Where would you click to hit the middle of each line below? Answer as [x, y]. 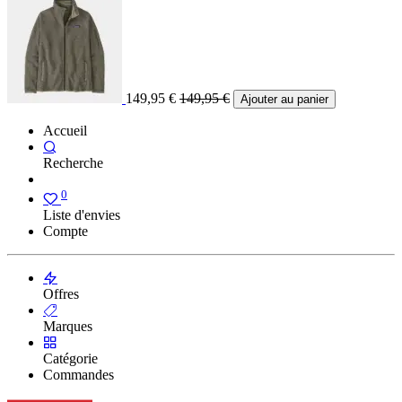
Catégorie [70, 359]
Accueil [65, 131]
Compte [66, 232]
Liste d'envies [82, 215]
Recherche [73, 163]
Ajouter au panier [284, 100]
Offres [61, 294]
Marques [68, 327]
